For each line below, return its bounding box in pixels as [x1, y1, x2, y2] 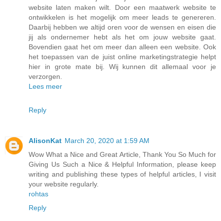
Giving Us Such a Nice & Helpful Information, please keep [29, 160, 216, 168]
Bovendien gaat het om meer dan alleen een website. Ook [29, 42, 216, 51]
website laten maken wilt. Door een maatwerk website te [29, 3, 216, 11]
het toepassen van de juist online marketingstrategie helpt [29, 52, 216, 61]
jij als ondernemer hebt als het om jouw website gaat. [29, 33, 216, 41]
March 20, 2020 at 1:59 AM [65, 136, 149, 145]
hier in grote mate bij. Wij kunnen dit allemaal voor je [29, 62, 216, 71]
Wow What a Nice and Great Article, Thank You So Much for [29, 150, 216, 158]
